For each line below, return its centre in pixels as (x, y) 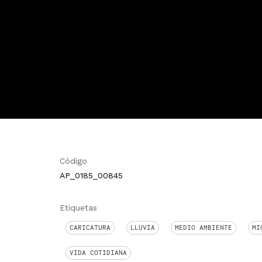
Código (73, 161)
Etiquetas (78, 208)
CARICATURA (90, 227)
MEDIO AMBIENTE (204, 227)
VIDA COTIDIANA (98, 253)
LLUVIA (143, 227)
